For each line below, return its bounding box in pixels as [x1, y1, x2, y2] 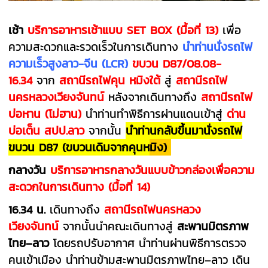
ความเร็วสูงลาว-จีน [8, 54, 102, 72]
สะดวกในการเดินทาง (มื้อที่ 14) [8, 178, 151, 195]
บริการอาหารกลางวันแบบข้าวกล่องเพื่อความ [50, 161, 255, 178]
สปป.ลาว [40, 121, 85, 139]
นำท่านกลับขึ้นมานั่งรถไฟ [126, 121, 243, 139]
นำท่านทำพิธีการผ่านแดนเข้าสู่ [86, 105, 227, 122]
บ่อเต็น [8, 121, 41, 139]
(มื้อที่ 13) [176, 21, 223, 38]
